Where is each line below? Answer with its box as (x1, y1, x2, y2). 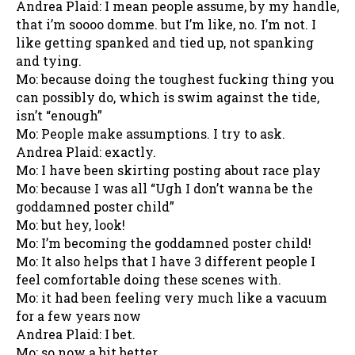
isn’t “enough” (16, 106, 102, 124)
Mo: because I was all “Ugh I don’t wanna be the (16, 179, 313, 197)
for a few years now (16, 307, 141, 324)
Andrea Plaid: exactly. (16, 143, 156, 160)
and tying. (16, 52, 82, 69)
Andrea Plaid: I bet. (16, 325, 136, 342)
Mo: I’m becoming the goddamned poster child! (16, 234, 311, 251)
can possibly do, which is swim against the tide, (16, 88, 319, 105)
